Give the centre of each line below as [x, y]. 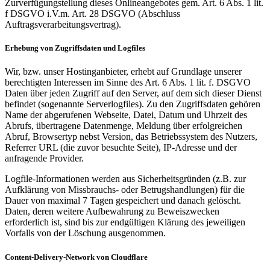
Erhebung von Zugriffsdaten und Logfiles [75, 48]
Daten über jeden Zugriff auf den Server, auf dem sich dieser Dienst [133, 93]
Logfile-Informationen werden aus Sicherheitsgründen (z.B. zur [125, 179]
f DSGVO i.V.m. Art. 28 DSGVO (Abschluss [93, 14]
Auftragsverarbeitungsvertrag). [63, 25]
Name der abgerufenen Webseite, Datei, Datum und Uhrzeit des [126, 115]
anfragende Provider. [44, 159]
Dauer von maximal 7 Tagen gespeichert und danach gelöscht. [123, 201]
